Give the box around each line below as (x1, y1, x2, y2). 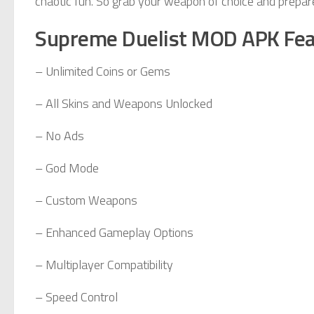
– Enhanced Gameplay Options (35, 222, 193, 242)
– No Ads (35, 125, 84, 145)
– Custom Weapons (35, 190, 137, 210)
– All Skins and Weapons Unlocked (35, 93, 212, 113)
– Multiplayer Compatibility (35, 254, 173, 274)
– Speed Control (35, 287, 118, 306)
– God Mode (35, 158, 99, 177)
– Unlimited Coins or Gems (35, 61, 170, 81)
